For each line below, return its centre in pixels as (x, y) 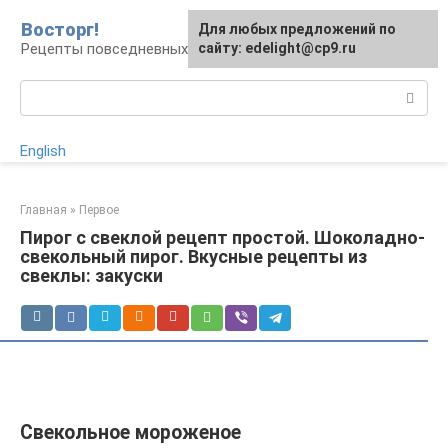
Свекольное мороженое (130, 433)
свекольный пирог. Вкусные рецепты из (193, 256)
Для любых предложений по (297, 29)
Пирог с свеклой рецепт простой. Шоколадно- (222, 237)
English (43, 151)
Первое (99, 210)
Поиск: (43, 90)
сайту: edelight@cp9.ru (277, 48)
